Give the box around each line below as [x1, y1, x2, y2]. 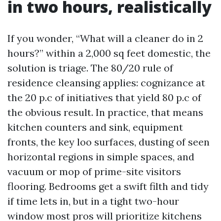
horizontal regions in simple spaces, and [7, 150, 194, 163]
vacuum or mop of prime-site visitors [7, 165, 181, 178]
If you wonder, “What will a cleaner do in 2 [7, 32, 203, 44]
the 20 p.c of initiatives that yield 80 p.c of [7, 91, 201, 104]
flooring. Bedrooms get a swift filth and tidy [7, 180, 209, 192]
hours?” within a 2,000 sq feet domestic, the [7, 47, 211, 59]
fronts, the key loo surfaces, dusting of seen [7, 136, 210, 148]
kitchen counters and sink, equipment [7, 121, 183, 133]
